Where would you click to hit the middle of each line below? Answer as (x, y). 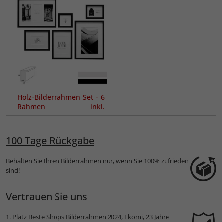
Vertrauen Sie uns (47, 197)
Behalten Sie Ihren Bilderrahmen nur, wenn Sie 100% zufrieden (97, 161)
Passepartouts (41, 115)
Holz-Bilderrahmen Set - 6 (61, 97)
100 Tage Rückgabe (50, 141)
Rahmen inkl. (61, 106)
